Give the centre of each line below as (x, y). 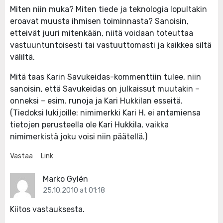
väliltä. (22, 57)
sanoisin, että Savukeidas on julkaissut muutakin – (105, 89)
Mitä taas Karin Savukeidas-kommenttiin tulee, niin (106, 77)
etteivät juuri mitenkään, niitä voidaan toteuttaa (102, 33)
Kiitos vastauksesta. (47, 210)
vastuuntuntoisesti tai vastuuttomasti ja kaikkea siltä (111, 45)
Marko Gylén (65, 179)
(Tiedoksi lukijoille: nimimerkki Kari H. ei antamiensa (105, 113)
